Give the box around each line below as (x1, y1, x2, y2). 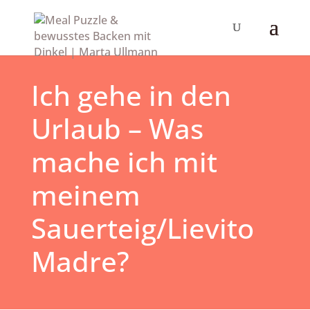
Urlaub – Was (30, 109, 203, 148)
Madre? (30, 242, 129, 281)
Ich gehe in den (30, 76, 231, 115)
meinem (30, 176, 140, 215)
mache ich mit (30, 143, 217, 181)
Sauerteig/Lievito (30, 209, 254, 248)
